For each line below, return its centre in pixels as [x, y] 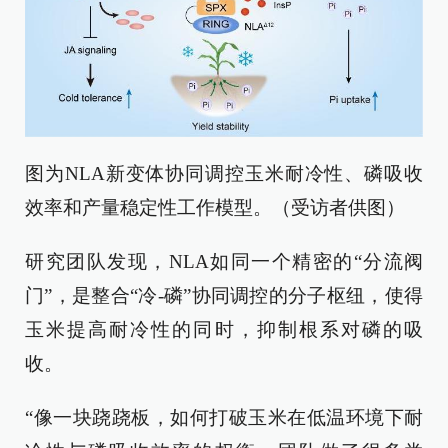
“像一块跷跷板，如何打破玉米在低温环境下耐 [224, 418]
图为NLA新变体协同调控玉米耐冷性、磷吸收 [224, 174]
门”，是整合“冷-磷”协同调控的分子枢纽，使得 [224, 296]
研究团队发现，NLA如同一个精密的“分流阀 [224, 262]
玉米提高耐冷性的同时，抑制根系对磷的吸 [224, 330]
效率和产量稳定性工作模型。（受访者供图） [215, 208]
